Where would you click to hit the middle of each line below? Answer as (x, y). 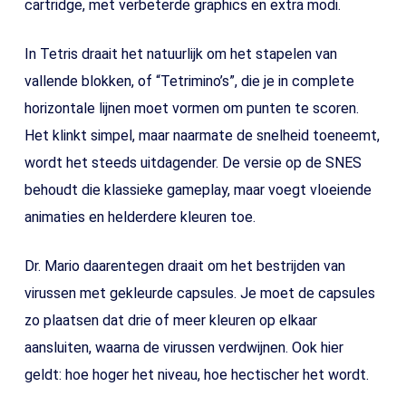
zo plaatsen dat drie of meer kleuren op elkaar (170, 321)
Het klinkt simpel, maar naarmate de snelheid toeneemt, (202, 136)
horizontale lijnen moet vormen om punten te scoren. (191, 109)
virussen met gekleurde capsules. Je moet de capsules (199, 294)
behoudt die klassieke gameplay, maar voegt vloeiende (198, 190)
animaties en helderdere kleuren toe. (140, 217)
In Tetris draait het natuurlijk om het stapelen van (180, 54)
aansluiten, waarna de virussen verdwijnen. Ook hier (184, 348)
